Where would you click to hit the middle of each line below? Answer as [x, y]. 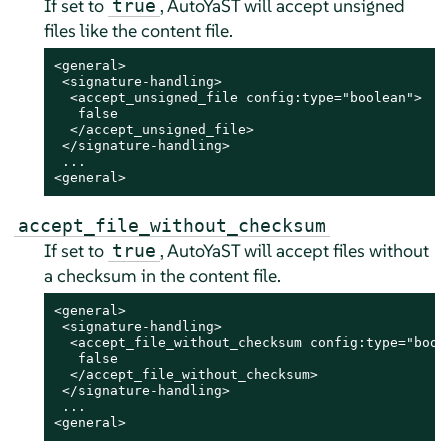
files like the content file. [138, 30]
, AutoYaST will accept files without [294, 250]
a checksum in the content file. [162, 275]
